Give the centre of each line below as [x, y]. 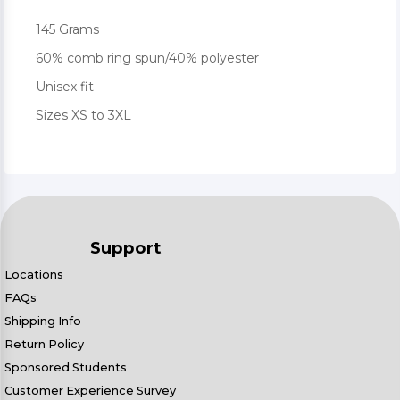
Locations [34, 275]
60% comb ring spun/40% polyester [147, 58]
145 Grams [67, 29]
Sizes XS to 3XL [83, 115]
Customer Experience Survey [90, 391]
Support [126, 248]
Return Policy [44, 344]
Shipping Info [43, 321]
